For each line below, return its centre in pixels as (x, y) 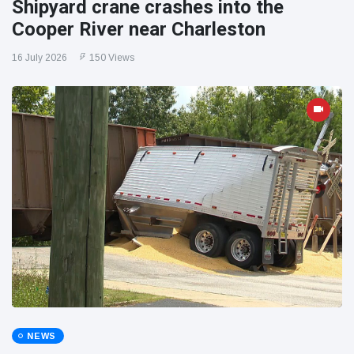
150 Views (112, 58)
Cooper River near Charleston (139, 30)
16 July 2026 (40, 58)
